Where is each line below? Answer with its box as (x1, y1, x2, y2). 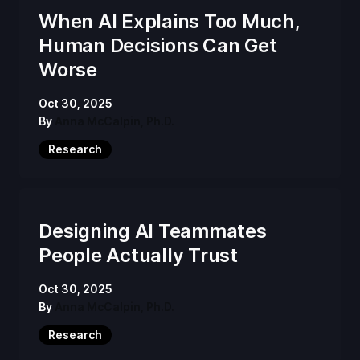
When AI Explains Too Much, (39, 9, 300, 33)
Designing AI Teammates (39, 219, 267, 243)
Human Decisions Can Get (39, 33, 277, 57)
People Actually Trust (39, 243, 238, 267)
